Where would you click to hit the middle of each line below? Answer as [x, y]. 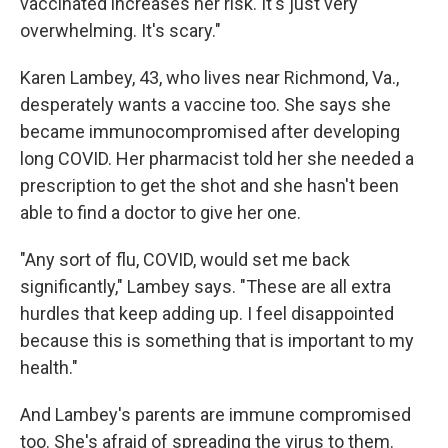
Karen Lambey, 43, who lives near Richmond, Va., [209, 77]
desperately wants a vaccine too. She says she [205, 104]
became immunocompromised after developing [210, 131]
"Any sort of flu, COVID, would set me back [185, 259]
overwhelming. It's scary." [120, 30]
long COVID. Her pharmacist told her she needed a [217, 158]
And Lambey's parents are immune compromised [215, 414]
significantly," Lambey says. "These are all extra [205, 286]
